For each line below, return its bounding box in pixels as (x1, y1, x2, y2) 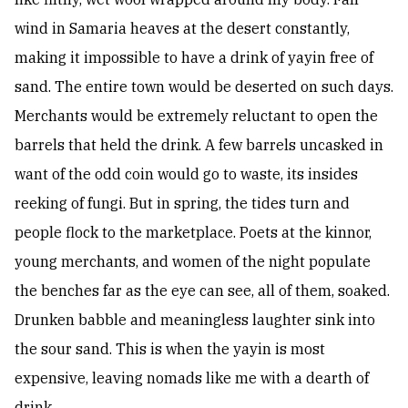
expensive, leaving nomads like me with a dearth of (15, 369, 369, 388)
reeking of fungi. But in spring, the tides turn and (15, 194, 350, 213)
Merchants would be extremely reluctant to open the (15, 107, 378, 126)
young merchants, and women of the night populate (15, 252, 371, 271)
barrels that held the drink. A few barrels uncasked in (15, 136, 383, 155)
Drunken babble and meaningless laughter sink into (15, 311, 375, 330)
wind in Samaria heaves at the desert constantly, (15, 19, 350, 38)
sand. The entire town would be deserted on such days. (15, 77, 393, 97)
